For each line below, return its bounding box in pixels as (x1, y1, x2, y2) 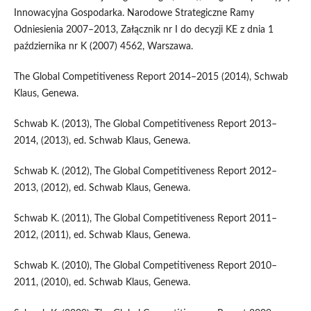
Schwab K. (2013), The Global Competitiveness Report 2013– (13, 119, 277, 130)
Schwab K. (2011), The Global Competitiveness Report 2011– (13, 214, 277, 224)
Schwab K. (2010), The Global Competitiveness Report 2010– (13, 261, 277, 271)
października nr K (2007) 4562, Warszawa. (13, 42, 193, 52)
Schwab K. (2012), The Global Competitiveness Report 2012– (13, 167, 277, 177)
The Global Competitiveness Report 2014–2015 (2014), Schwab (13, 72, 288, 83)
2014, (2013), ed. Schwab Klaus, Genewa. (13, 136, 190, 146)
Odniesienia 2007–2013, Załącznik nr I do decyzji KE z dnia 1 (13, 25, 274, 35)
